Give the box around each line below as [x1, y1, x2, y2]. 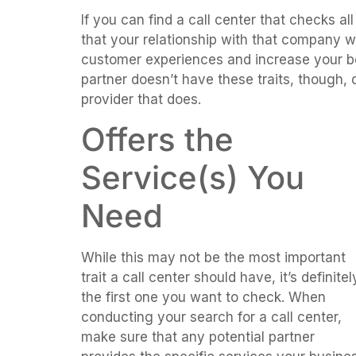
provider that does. [81, 91, 201, 107]
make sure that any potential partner [81, 328, 315, 345]
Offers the [81, 119, 234, 159]
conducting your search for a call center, [81, 308, 342, 325]
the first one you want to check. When [81, 288, 326, 305]
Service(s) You [81, 157, 304, 197]
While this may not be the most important [81, 249, 346, 265]
